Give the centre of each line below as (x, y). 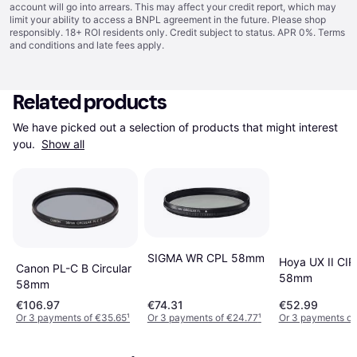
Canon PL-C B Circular (74, 268)
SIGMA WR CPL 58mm (206, 257)
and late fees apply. (120, 45)
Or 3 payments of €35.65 (71, 317)
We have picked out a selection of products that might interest (175, 127)
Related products (90, 102)
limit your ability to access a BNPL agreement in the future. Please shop (168, 20)
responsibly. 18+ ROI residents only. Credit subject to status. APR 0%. (164, 32)
